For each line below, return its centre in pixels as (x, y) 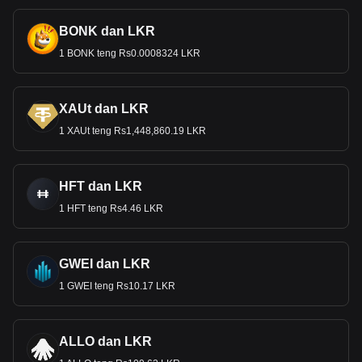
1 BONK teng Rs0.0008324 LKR (130, 53)
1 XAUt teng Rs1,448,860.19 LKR (133, 131)
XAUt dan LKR (104, 109)
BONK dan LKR (107, 31)
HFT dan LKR (101, 186)
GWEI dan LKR (105, 264)
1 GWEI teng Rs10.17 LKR (117, 286)
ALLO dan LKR (105, 341)
